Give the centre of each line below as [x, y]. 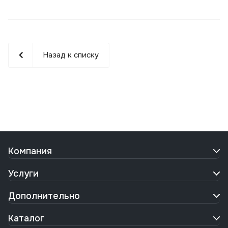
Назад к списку [71, 55]
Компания [30, 151]
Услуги [23, 174]
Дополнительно [44, 196]
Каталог [26, 219]
